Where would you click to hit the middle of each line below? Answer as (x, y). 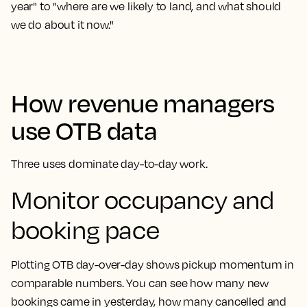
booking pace (85, 230)
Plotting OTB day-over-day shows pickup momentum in (153, 265)
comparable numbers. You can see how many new (140, 283)
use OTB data (84, 130)
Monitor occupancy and (143, 199)
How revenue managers (143, 102)
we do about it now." (62, 25)
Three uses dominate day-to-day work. (109, 164)
